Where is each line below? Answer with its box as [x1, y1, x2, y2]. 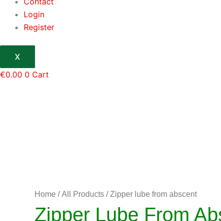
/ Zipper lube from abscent [104, 190, 197, 198]
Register [24, 22, 54, 32]
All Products [62, 190, 104, 198]
